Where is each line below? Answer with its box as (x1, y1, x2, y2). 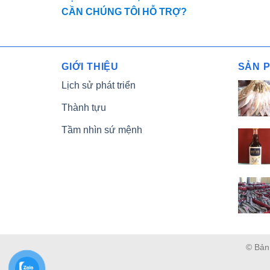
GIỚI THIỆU (61, 61, 119, 72)
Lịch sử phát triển (61, 80, 136, 90)
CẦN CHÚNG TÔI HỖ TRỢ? (61, 7, 187, 17)
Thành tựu (61, 102, 106, 113)
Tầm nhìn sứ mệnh (61, 124, 142, 135)
